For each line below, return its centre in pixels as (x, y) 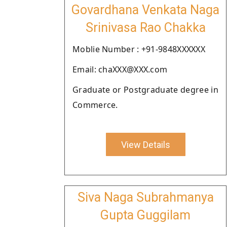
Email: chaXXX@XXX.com (120, 69)
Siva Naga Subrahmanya (145, 197)
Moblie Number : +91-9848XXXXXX (139, 49)
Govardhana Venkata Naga (145, 10)
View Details (145, 144)
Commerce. (95, 105)
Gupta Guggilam (145, 215)
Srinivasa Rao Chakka (145, 28)
